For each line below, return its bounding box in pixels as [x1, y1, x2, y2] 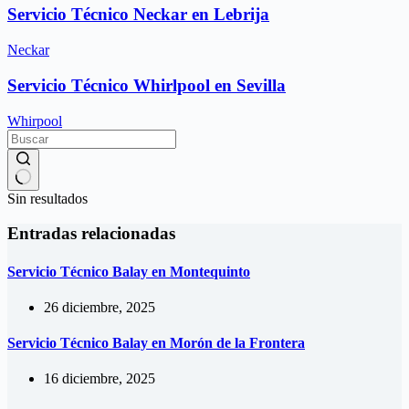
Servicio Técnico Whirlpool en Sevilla [7, 75, 286, 95]
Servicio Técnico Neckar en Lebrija [7, 5, 269, 25]
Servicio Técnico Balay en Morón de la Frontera [7, 335, 305, 351]
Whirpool [7, 112, 62, 129]
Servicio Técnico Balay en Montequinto [7, 263, 250, 279]
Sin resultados [7, 190, 88, 206]
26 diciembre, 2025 [44, 299, 155, 315]
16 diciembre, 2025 [44, 371, 155, 387]
